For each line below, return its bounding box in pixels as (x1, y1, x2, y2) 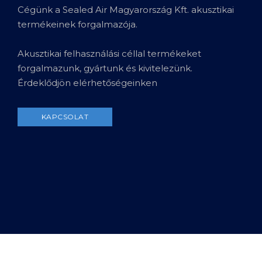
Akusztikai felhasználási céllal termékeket (18, 47, 201, 59)
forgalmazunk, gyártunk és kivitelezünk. (18, 62, 192, 74)
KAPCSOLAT (41, 112, 89, 121)
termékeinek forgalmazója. (18, 18, 137, 30)
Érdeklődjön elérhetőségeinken (18, 77, 157, 88)
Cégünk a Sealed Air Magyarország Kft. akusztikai (18, 4, 234, 15)
